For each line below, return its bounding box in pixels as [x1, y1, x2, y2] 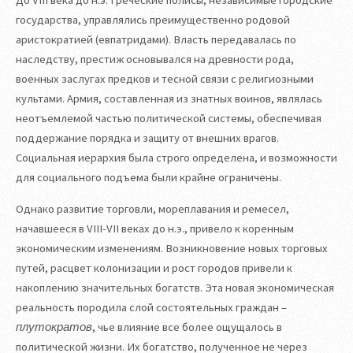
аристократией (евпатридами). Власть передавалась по [16, 32, 296, 47]
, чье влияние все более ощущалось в [92, 319, 282, 334]
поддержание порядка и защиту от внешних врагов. [16, 131, 279, 146]
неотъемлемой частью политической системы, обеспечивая [16, 111, 321, 126]
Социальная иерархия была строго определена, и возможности [16, 150, 337, 165]
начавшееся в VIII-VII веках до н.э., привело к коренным [16, 221, 294, 236]
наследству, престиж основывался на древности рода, [16, 52, 294, 67]
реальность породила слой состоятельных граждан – [16, 299, 287, 314]
